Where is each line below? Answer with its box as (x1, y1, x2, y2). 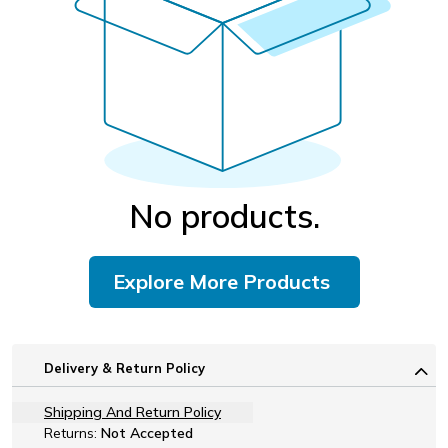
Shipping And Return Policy (44, 402, 221, 421)
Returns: (44, 423, 97, 442)
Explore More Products (112, 268, 330, 294)
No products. (128, 195, 320, 236)
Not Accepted (101, 423, 193, 442)
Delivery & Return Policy (44, 359, 205, 376)
